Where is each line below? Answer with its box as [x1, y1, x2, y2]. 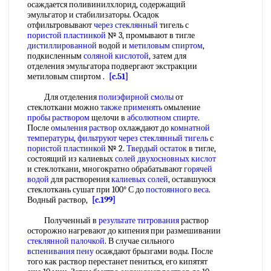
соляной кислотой [83, 51, 149, 61]
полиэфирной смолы [99, 92, 174, 102]
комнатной [171, 123, 210, 133]
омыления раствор [51, 123, 117, 133]
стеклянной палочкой [27, 236, 105, 246]
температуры [27, 133, 74, 143]
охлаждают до [117, 123, 171, 133]
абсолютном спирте [127, 113, 198, 123]
